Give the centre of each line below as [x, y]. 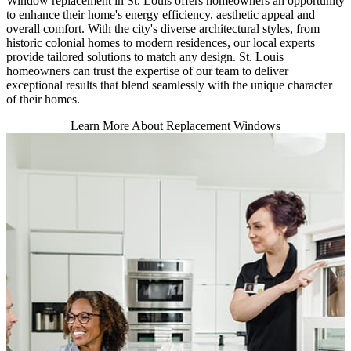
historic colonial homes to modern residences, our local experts [161, 42]
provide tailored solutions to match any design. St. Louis [145, 56]
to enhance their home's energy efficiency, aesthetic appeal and [161, 14]
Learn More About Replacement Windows [175, 125]
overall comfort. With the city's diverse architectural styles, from [163, 28]
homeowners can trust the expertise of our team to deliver [147, 71]
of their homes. [43, 99]
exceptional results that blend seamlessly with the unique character [169, 85]
